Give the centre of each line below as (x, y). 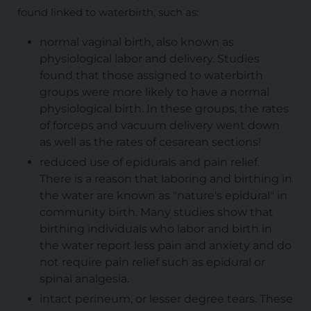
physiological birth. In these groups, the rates (164, 109)
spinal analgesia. (84, 279)
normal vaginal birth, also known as (136, 42)
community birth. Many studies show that (156, 212)
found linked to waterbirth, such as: (108, 12)
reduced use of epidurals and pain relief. (149, 162)
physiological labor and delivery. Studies (149, 59)
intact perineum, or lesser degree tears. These (166, 299)
